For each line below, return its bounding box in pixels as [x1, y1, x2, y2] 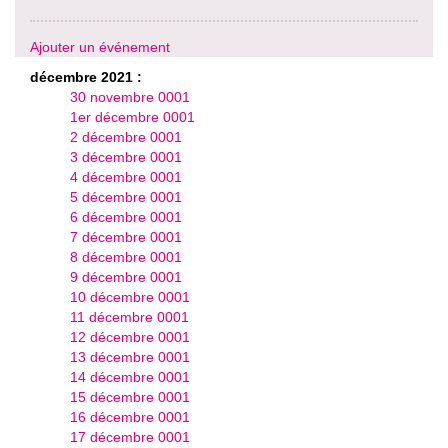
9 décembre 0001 [70, 269, 182, 286]
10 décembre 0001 [70, 289, 190, 306]
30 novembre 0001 [70, 89, 190, 106]
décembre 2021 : [30, 69, 142, 86]
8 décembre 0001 [70, 249, 182, 266]
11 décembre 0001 [70, 309, 189, 326]
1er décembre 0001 [70, 109, 195, 126]
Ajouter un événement [30, 39, 170, 56]
